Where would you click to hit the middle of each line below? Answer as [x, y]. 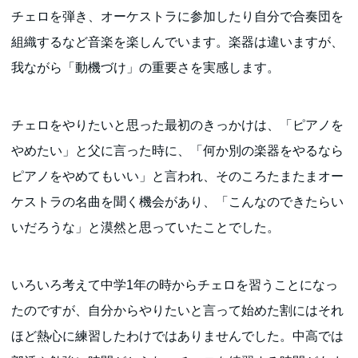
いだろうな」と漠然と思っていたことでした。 [146, 227]
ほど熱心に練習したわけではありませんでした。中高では [178, 336]
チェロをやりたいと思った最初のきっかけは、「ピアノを [178, 125]
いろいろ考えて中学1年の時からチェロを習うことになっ [175, 284]
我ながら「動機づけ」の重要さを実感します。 [146, 67]
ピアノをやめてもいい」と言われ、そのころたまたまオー [178, 176]
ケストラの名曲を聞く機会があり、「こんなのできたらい [178, 201]
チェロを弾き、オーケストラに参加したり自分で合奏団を [178, 16]
